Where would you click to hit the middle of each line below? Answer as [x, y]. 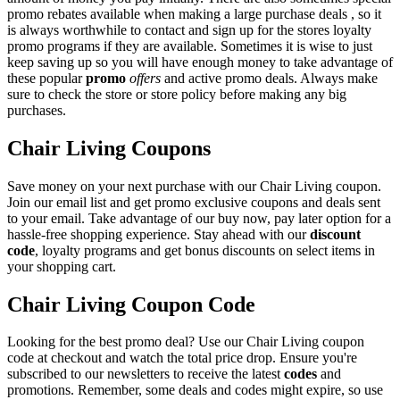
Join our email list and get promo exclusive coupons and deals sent [194, 202]
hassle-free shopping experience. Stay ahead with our [158, 234]
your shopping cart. [62, 266]
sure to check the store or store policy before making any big [177, 94]
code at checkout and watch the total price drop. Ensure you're [182, 358]
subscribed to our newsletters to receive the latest [146, 374]
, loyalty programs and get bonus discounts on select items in [205, 250]
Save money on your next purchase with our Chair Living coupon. [194, 186]
